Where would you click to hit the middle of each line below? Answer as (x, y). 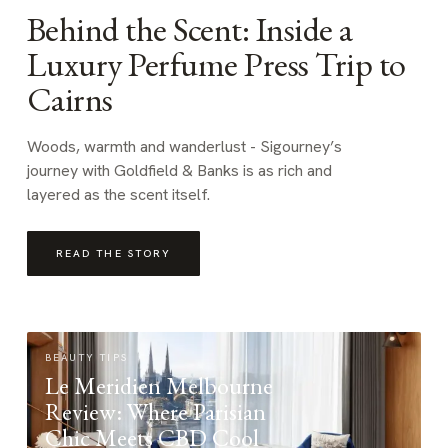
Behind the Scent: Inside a (189, 29)
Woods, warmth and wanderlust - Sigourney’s (184, 146)
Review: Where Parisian (155, 411)
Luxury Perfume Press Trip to (216, 64)
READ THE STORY (113, 253)
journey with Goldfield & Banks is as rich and (179, 170)
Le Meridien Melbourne (158, 385)
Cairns (69, 99)
